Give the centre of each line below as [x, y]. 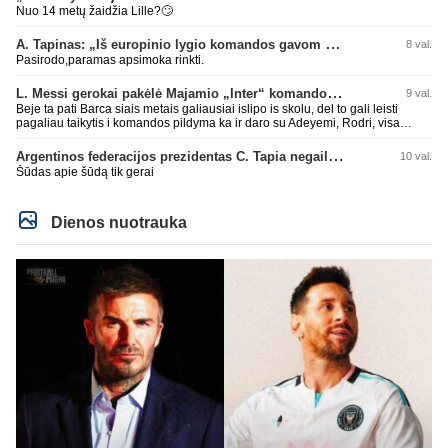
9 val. [419, 93]
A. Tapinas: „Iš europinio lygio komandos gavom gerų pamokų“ [333, 44]
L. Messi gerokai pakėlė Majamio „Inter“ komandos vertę [335, 93]
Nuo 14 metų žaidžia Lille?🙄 [94, 11]
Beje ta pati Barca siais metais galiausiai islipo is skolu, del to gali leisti [207, 109]
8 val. [419, 44]
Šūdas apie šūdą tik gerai [85, 172]
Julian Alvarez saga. [70, 137]
